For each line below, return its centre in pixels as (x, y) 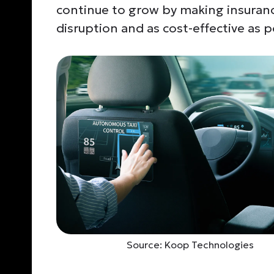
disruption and (100, 28)
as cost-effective (196, 28)
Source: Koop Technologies (190, 244)
